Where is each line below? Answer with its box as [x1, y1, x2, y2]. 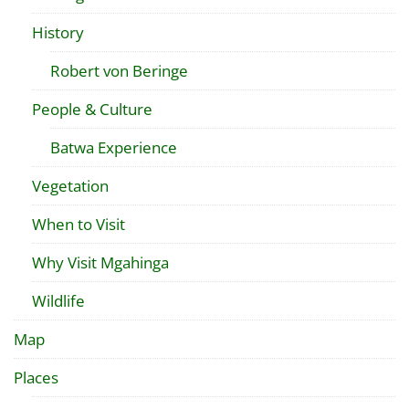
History [32, 22, 84, 43]
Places [14, 367, 58, 388]
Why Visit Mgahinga [32, 252, 169, 273]
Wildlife [32, 290, 85, 311]
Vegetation [32, 175, 109, 196]
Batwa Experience [50, 137, 177, 158]
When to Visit [32, 214, 125, 235]
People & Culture [32, 99, 152, 120]
